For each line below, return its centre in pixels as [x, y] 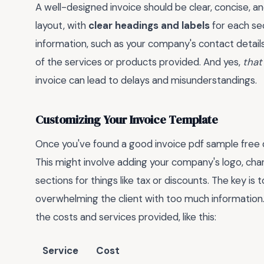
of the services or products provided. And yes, [139, 62]
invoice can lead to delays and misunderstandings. [146, 80]
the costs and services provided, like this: [126, 217]
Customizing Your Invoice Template [127, 120]
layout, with [62, 26]
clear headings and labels [149, 26]
